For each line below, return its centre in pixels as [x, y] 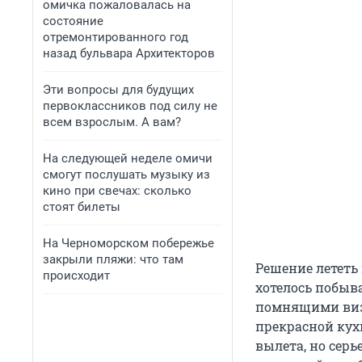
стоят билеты [82, 207]
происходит [76, 276]
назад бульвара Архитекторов [129, 53]
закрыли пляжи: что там [113, 259]
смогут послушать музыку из [126, 175]
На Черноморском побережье [128, 243]
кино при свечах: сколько [117, 191]
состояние [73, 21]
